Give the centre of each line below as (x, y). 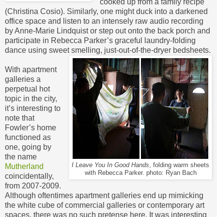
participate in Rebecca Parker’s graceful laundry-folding (100, 40)
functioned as (28, 137)
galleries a (23, 79)
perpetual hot (27, 89)
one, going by (28, 147)
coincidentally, (29, 176)
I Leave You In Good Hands (110, 165)
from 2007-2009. (33, 186)
